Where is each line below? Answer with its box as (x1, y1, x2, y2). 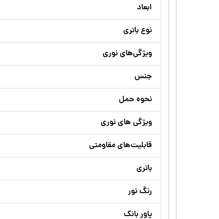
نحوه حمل (119, 93, 152, 106)
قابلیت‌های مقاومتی (89, 139, 152, 152)
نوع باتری (123, 24, 152, 37)
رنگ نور (128, 185, 152, 197)
